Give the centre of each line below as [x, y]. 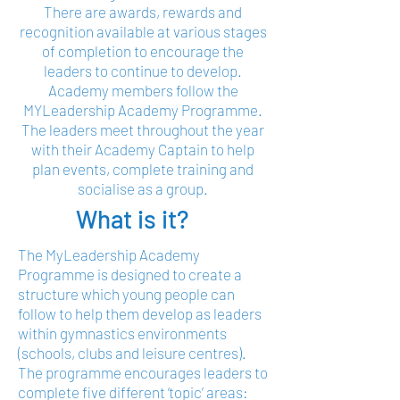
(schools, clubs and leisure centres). [132, 353]
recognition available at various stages [143, 31]
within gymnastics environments [122, 333]
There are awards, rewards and [143, 12]
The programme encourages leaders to [143, 372]
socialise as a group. [143, 188]
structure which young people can [126, 294]
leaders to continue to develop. [143, 71]
